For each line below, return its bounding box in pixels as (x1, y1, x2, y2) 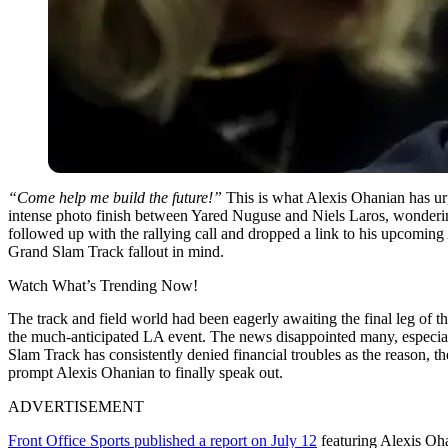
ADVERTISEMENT (8, 397, 144, 415)
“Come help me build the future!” (8, 188, 226, 206)
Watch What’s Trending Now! (8, 276, 198, 294)
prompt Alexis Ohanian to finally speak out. (8, 363, 283, 381)
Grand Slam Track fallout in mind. (8, 242, 224, 260)
